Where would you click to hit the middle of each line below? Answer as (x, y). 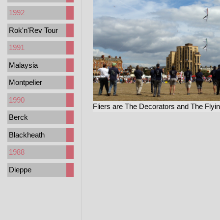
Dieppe (20, 169)
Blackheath (27, 135)
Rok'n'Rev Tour (33, 30)
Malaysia (23, 65)
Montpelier (26, 82)
